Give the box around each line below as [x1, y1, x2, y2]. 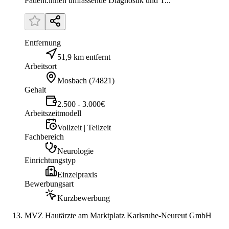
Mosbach [57, 76, 87, 85]
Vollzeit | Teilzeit [57, 123, 111, 132]
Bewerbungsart [25, 179, 74, 188]
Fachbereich [25, 132, 64, 141]
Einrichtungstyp [25, 155, 76, 165]
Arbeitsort [25, 61, 57, 71]
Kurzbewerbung [57, 193, 110, 202]
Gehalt [25, 85, 46, 94]
